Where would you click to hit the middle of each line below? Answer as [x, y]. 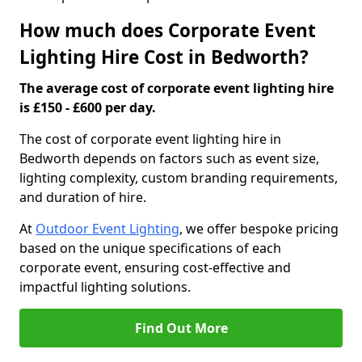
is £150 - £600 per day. [88, 107]
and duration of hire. [83, 197]
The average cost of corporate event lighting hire [177, 88]
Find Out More [181, 328]
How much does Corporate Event [168, 30]
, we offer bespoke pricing [259, 229]
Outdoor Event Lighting [107, 229]
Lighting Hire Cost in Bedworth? [164, 57]
